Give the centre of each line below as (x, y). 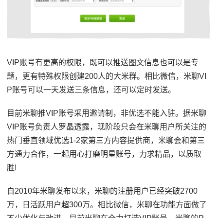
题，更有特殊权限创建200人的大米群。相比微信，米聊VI (107, 76)
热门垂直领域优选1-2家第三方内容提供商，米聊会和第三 (106, 140)
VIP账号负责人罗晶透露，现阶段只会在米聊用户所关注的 (107, 127)
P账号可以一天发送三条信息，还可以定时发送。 (91, 90)
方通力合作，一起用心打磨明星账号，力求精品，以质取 (104, 154)
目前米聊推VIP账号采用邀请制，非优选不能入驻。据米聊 (107, 113)
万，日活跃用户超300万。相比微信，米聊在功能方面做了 (107, 204)
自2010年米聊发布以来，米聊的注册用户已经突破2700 (102, 191)
